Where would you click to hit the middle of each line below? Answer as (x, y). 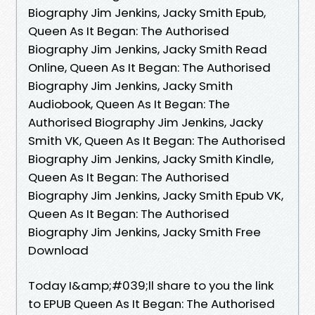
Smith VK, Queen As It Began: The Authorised (157, 140)
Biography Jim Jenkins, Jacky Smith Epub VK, (156, 195)
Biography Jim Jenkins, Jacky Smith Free (144, 232)
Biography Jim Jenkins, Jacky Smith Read (148, 49)
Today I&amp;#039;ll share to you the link (151, 285)
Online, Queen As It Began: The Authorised (149, 67)
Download (58, 250)
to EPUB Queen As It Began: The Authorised (152, 303)
